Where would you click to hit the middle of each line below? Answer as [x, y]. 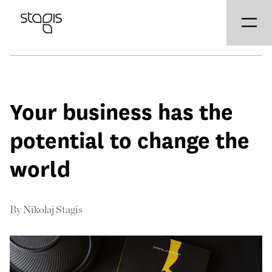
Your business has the [121, 112]
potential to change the [130, 141]
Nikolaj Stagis [53, 210]
